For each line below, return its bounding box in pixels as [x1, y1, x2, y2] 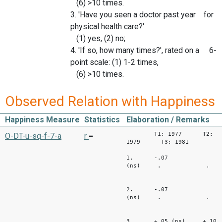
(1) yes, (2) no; [70, 34, 125, 44]
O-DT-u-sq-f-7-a [5, 131, 61, 141]
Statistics [84, 114, 120, 124]
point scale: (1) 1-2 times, [70, 57, 159, 67]
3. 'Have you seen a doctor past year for [70, 10, 214, 20]
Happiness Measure [5, 114, 80, 124]
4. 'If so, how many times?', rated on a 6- [70, 46, 217, 55]
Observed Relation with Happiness [5, 93, 215, 110]
